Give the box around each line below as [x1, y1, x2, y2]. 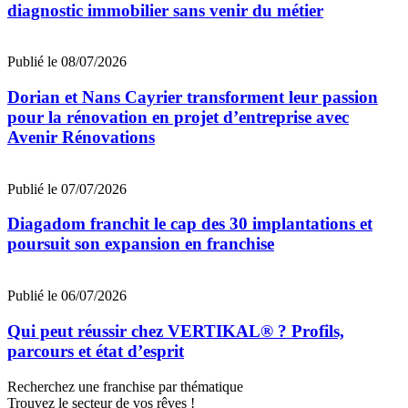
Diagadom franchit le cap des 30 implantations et [7, 214, 372, 234]
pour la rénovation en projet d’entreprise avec [7, 107, 349, 127]
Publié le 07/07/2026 [7, 180, 127, 197]
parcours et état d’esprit [7, 341, 184, 361]
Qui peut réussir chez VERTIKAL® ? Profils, [7, 321, 344, 341]
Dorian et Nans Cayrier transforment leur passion [7, 87, 378, 107]
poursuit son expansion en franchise [7, 234, 274, 254]
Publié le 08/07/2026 [7, 54, 127, 70]
